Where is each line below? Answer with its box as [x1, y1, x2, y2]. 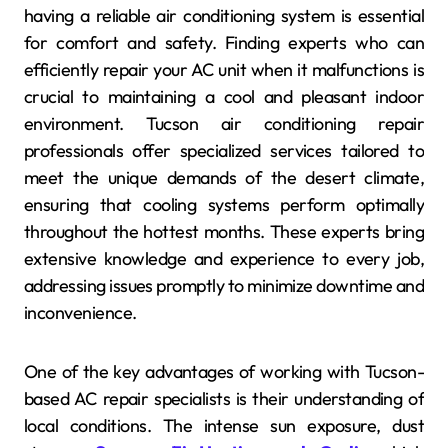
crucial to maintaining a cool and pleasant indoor [24, 84, 424, 108]
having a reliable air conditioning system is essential [24, 3, 424, 27]
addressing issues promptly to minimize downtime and [24, 273, 424, 297]
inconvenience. [24, 300, 137, 324]
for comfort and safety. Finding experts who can [24, 30, 424, 54]
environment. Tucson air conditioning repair [24, 111, 424, 135]
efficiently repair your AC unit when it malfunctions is [24, 57, 424, 81]
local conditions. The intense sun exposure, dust [24, 413, 424, 437]
